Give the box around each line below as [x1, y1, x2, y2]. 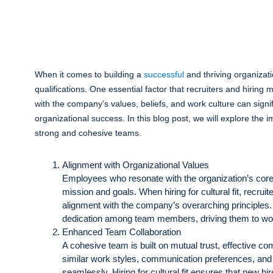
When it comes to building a [35, 69, 144, 79]
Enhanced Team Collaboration [62, 227, 181, 237]
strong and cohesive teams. [35, 128, 141, 138]
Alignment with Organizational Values [62, 160, 209, 170]
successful [144, 69, 184, 79]
